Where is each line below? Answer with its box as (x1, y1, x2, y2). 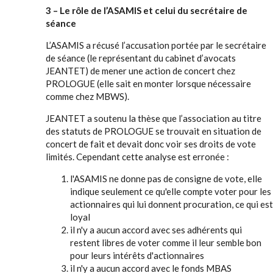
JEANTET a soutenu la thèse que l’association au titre (46, 113, 261, 124)
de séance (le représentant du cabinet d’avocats (46, 52, 236, 63)
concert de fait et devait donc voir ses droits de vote (46, 138, 256, 149)
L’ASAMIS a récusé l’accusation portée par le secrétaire (46, 40, 266, 51)
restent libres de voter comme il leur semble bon (70, 237, 261, 248)
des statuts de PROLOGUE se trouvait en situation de (46, 126, 261, 136)
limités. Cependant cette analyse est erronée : (46, 151, 229, 162)
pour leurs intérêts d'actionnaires (70, 250, 206, 261)
